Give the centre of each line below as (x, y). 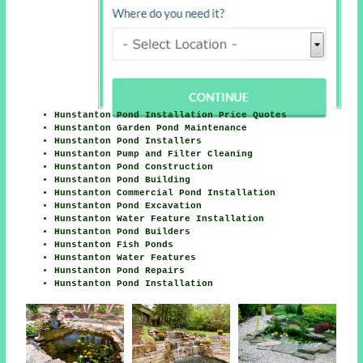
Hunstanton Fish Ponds (114, 244)
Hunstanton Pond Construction (134, 167)
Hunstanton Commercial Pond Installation (165, 192)
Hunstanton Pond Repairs (120, 270)
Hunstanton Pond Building (123, 179)
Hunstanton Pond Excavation (128, 205)
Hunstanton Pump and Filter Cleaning (154, 154)
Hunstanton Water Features (126, 257)
